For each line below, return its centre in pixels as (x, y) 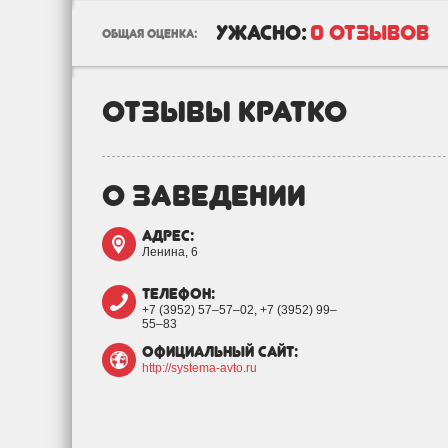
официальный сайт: (220, 352)
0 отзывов (369, 32)
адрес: (168, 236)
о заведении (204, 195)
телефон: (178, 294)
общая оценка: (149, 34)
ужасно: (261, 32)
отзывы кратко (224, 111)
